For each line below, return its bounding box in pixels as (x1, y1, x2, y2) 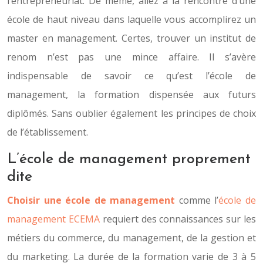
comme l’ (178, 194, 219, 207)
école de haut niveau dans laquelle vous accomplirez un (7, 13, 256, 26)
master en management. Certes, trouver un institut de (7, 32, 256, 45)
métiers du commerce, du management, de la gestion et (7, 231, 256, 244)
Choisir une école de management (7, 194, 176, 207)
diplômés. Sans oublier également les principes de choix (7, 107, 256, 120)
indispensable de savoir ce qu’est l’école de (7, 69, 256, 82)
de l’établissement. (7, 126, 88, 139)
